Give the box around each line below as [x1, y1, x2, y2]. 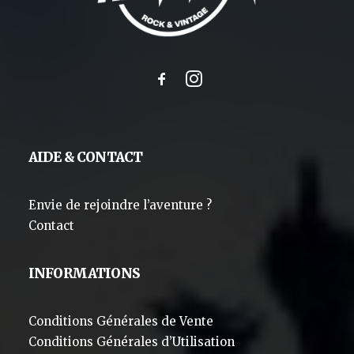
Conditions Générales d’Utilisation [28, 334, 235, 349]
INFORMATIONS [28, 265, 140, 282]
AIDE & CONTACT [28, 149, 143, 166]
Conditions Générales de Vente [28, 314, 213, 329]
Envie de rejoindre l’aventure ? [28, 198, 212, 213]
